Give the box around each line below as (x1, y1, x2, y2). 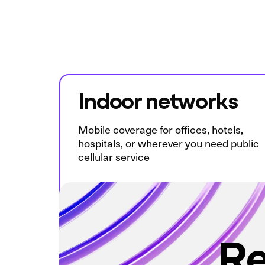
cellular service (78, 149, 150, 164)
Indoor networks (78, 83, 238, 115)
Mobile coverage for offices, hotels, (78, 122, 243, 137)
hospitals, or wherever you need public (78, 135, 259, 151)
